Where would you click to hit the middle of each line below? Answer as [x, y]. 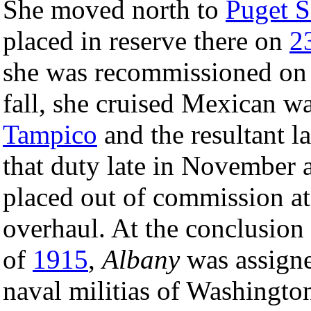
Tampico [50, 134]
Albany [141, 259]
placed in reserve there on [146, 40]
